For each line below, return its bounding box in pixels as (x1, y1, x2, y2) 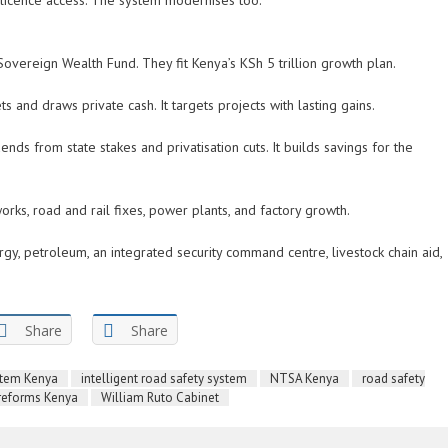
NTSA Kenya (270, 370, 339, 387)
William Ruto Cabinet (101, 389, 219, 406)
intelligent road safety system (81, 370, 247, 387)
